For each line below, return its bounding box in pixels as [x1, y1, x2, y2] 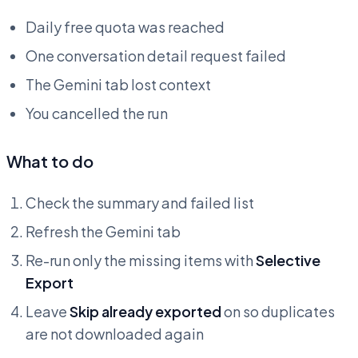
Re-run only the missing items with [26, 251, 256, 270]
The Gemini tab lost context [26, 75, 211, 94]
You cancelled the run [26, 104, 168, 123]
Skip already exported [70, 302, 221, 321]
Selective [256, 251, 320, 270]
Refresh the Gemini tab [26, 222, 181, 241]
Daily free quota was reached [26, 18, 225, 37]
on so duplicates [221, 302, 335, 321]
